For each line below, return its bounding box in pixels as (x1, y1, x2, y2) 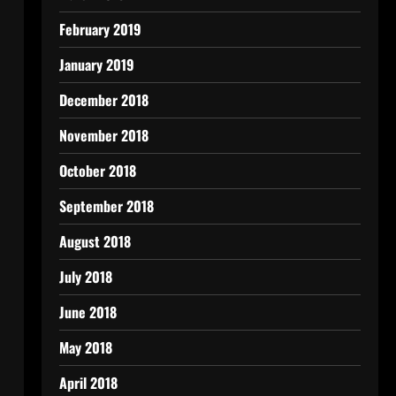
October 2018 (58, 160, 136, 181)
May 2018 (58, 337, 112, 358)
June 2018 (58, 301, 117, 323)
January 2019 (58, 54, 134, 75)
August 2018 (58, 231, 131, 252)
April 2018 (58, 372, 118, 393)
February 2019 (58, 19, 141, 40)
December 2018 (58, 89, 148, 110)
